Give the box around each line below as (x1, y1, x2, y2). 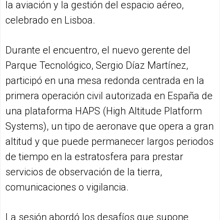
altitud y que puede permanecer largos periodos (5, 136, 214, 148)
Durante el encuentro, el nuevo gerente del (5, 44, 191, 56)
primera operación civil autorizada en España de (5, 90, 213, 102)
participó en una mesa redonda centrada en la (5, 75, 204, 87)
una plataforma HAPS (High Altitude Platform (5, 105, 202, 117)
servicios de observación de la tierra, (5, 166, 162, 178)
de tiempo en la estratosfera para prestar (5, 151, 183, 163)
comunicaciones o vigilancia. (5, 181, 129, 193)
